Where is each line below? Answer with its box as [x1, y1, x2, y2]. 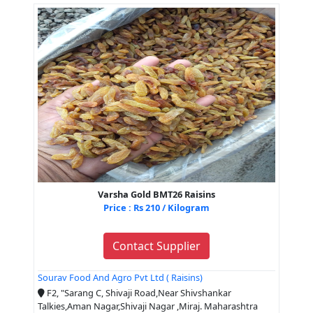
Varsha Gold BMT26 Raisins [98, 188, 215, 201]
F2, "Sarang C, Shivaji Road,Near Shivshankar [45, 286, 231, 300]
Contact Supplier [112, 238, 201, 254]
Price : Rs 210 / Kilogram [103, 201, 210, 214]
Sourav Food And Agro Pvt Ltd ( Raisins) [38, 271, 203, 284]
